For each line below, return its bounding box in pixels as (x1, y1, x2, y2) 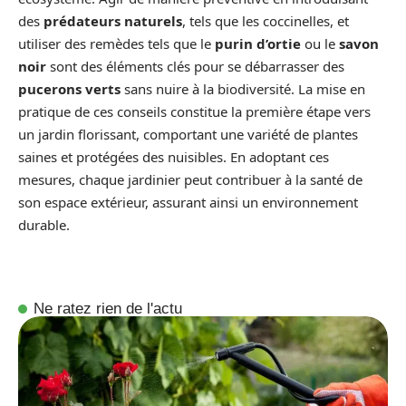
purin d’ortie (215, 34, 301, 53)
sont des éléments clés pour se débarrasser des (46, 57, 344, 75)
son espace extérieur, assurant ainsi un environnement (18, 193, 358, 211)
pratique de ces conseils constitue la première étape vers (18, 102, 371, 121)
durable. (18, 216, 70, 234)
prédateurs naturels (43, 12, 182, 30)
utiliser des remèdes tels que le (18, 34, 215, 53)
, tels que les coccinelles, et (182, 12, 349, 30)
